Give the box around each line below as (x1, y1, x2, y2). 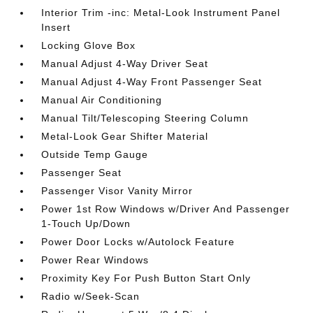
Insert (41, 22, 71, 33)
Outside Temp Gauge (41, 149, 149, 160)
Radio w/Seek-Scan (41, 291, 140, 302)
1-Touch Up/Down (41, 218, 131, 229)
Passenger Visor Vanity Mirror (41, 185, 194, 196)
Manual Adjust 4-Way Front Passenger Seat (41, 76, 263, 87)
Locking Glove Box (41, 40, 136, 51)
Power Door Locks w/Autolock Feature (41, 236, 235, 247)
